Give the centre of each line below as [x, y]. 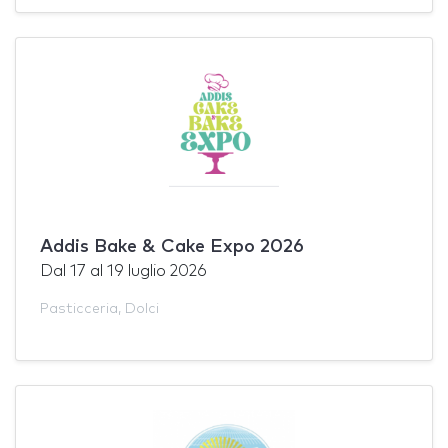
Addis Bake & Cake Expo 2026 [172, 246]
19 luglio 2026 [157, 270]
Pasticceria [79, 308]
